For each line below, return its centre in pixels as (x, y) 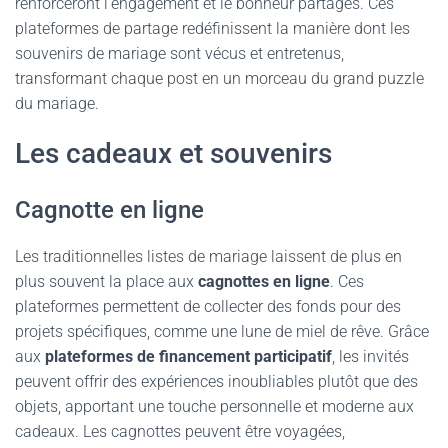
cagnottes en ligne (264, 281)
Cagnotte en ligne (109, 210)
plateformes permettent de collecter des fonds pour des (208, 306)
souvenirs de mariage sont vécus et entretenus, (179, 53)
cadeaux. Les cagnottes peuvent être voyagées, (180, 431)
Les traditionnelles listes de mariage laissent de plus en (208, 256)
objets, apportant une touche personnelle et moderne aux (214, 406)
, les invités (370, 356)
